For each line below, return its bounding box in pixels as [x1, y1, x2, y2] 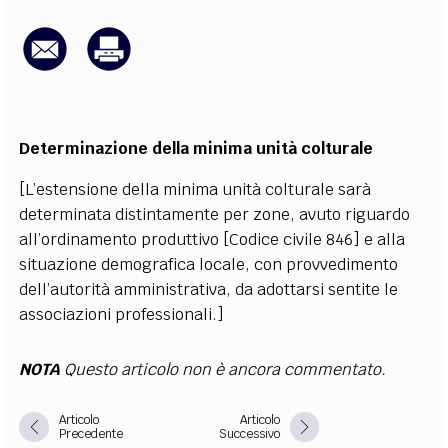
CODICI [37, 46, 75, 67]
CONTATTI [358, 46, 411, 67]
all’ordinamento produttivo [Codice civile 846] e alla [19, 229, 406, 250]
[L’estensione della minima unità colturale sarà [19, 179, 372, 200]
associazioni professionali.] [19, 304, 225, 325]
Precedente [59, 426, 124, 442]
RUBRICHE [87, 46, 142, 67]
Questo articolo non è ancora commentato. [60, 359, 387, 380]
